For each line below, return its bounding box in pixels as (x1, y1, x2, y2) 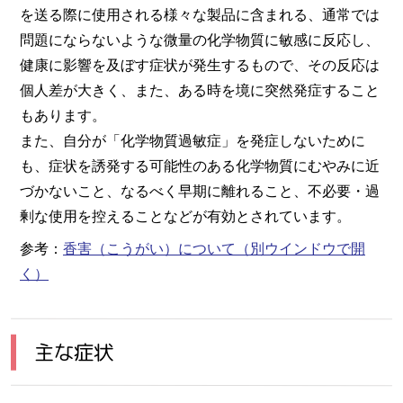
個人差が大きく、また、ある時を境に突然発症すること (20, 82, 380, 98)
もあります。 (20, 107, 106, 123)
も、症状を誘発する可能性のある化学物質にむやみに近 (20, 157, 380, 174)
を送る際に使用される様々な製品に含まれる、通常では (20, 6, 380, 22)
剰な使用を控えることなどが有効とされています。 (20, 208, 351, 224)
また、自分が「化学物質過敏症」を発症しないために (20, 132, 365, 148)
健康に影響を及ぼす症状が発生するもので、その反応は (20, 57, 380, 73)
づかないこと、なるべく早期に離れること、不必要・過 (20, 183, 380, 199)
